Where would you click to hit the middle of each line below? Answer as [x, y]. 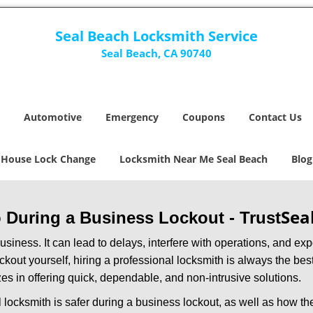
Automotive [53, 117]
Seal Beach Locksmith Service [156, 36]
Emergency [132, 117]
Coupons [204, 117]
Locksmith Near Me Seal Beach [194, 159]
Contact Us [275, 117]
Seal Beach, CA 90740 [156, 53]
